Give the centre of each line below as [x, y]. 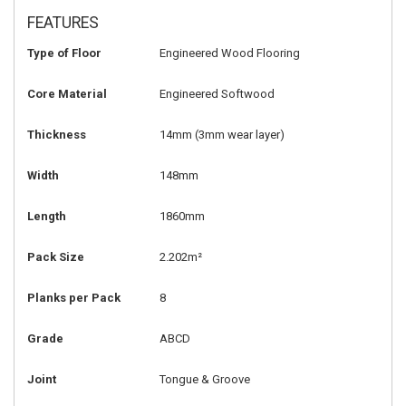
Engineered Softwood [217, 94]
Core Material [67, 94]
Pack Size [56, 257]
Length [47, 217]
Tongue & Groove [204, 380]
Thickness [57, 135]
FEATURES [63, 23]
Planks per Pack [74, 298]
